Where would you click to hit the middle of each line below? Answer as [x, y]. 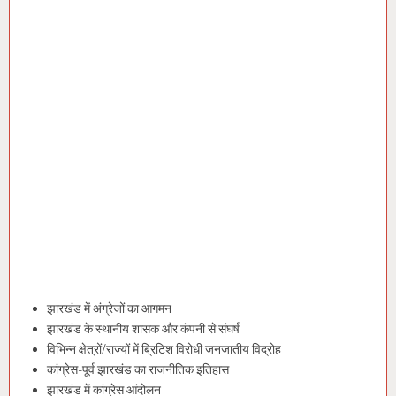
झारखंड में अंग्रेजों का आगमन [109, 309]
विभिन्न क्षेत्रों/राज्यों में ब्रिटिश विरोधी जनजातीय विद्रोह [164, 350]
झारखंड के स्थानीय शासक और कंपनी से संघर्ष [143, 329]
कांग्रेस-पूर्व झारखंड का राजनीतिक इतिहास [138, 370]
